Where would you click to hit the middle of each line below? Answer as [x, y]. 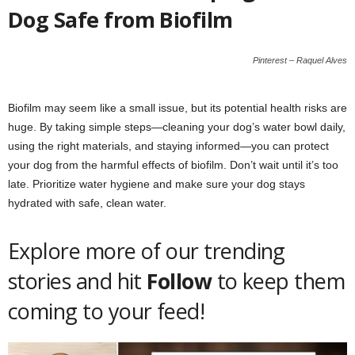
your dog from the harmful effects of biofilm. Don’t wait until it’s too [173, 164]
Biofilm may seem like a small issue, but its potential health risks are [177, 107]
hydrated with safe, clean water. [87, 202]
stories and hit [78, 281]
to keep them [279, 281]
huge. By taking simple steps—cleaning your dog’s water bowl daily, [177, 126]
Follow [179, 281]
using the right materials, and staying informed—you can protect [168, 145]
